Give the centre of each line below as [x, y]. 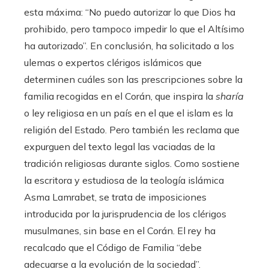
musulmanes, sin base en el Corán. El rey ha [120, 231]
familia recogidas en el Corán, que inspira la [120, 96]
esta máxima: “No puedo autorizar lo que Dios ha [130, 12]
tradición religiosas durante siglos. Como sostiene [132, 164]
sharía [230, 96]
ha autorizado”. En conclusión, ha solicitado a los [129, 46]
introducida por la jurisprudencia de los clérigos [125, 214]
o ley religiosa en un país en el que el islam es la [128, 113]
